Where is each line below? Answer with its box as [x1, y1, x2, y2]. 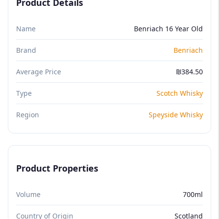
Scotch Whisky [156, 88, 203, 98]
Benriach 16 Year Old [134, 23, 203, 33]
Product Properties [16, 162, 98, 174]
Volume [16, 189, 41, 199]
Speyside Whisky [149, 109, 203, 119]
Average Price [16, 66, 61, 76]
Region [16, 109, 39, 119]
